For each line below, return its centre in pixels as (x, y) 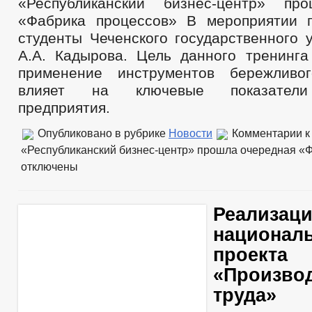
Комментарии (267, 133)
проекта (250, 255)
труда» (245, 295)
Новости (190, 133)
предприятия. (64, 108)
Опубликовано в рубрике (102, 133)
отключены (49, 166)
